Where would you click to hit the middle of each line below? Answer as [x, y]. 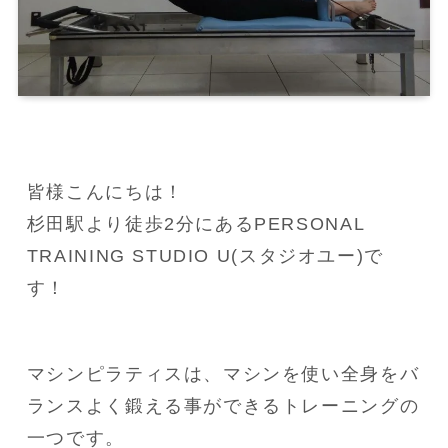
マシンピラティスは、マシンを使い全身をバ [223, 374]
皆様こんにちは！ [105, 192]
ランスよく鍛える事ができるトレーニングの [223, 406]
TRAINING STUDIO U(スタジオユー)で [205, 256]
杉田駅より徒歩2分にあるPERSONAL [195, 224]
